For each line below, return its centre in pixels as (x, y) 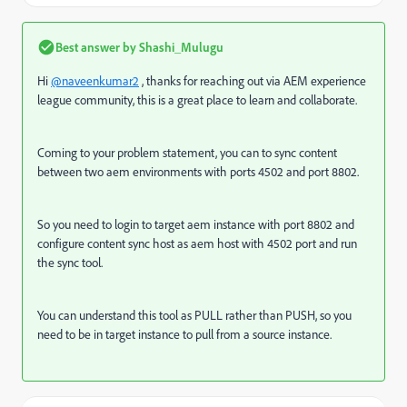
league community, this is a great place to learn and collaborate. (197, 100)
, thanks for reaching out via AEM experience (253, 81)
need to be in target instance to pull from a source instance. (184, 335)
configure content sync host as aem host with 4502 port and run (197, 244)
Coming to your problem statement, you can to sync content (187, 153)
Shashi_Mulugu (180, 47)
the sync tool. (70, 263)
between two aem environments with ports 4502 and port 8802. (198, 172)
